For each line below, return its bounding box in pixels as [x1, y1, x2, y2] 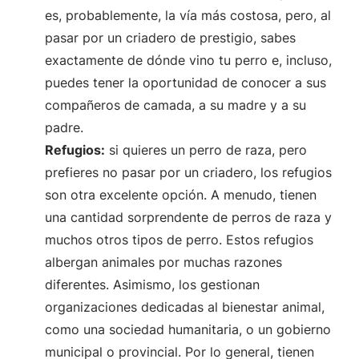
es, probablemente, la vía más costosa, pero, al [45, 6, 331, 23]
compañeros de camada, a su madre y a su [45, 96, 306, 113]
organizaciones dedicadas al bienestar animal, [45, 298, 325, 315]
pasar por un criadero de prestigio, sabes [45, 29, 296, 46]
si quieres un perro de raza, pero [105, 141, 307, 158]
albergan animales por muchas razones [45, 253, 282, 270]
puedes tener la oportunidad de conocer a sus [45, 74, 326, 91]
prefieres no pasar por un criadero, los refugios [45, 163, 332, 180]
